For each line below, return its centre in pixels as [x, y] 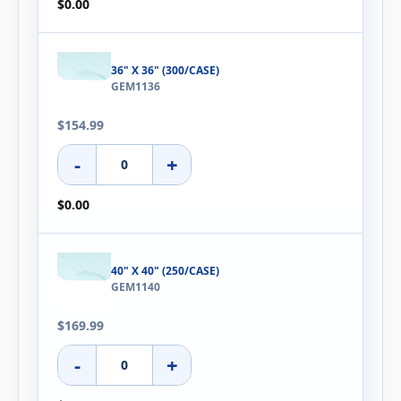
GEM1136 [136, 87]
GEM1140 [136, 286]
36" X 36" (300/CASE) [165, 71]
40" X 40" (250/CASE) [165, 270]
